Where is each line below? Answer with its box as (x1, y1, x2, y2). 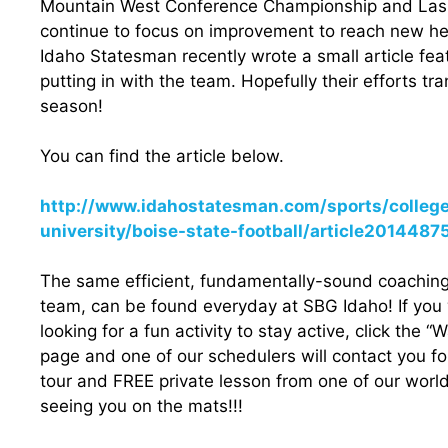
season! (40, 95, 103, 116)
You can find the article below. (40, 145, 284, 166)
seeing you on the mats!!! (40, 395, 243, 416)
